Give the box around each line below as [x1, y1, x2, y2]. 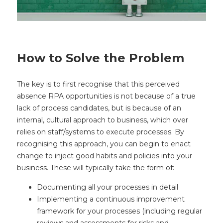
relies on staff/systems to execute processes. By [17, 127, 184, 136]
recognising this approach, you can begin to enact [17, 139, 191, 148]
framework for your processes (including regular [37, 206, 202, 216]
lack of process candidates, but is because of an [17, 103, 181, 112]
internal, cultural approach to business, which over [17, 115, 188, 124]
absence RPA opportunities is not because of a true [17, 91, 196, 101]
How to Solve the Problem [17, 50, 184, 65]
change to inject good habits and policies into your [17, 151, 192, 160]
